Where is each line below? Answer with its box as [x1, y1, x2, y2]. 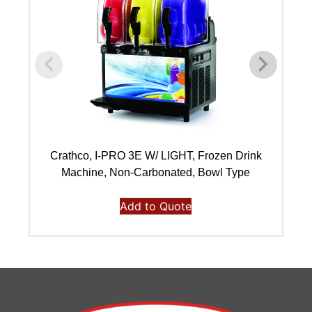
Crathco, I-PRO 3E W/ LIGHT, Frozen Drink [49, 149, 262, 162]
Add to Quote [120, 198, 192, 213]
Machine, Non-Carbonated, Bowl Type [61, 166, 251, 178]
